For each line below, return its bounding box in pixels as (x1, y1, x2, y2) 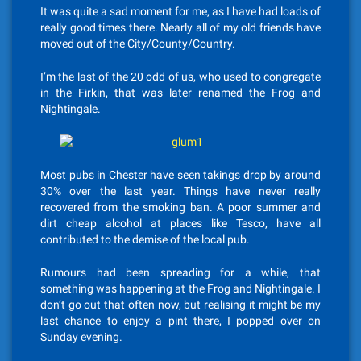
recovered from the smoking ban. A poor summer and (40, 201, 321, 214)
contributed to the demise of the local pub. (40, 233, 250, 246)
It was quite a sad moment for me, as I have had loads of (40, 5, 321, 18)
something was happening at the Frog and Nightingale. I (40, 282, 321, 295)
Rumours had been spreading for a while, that (40, 266, 321, 279)
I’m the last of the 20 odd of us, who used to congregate (40, 70, 321, 83)
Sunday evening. (40, 330, 122, 343)
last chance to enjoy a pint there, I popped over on (40, 314, 321, 327)
